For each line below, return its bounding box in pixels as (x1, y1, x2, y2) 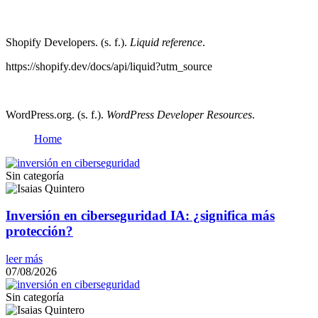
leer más (6, 253, 43, 265)
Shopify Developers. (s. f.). (6, 35, 130, 48)
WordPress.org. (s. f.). (6, 108, 106, 121)
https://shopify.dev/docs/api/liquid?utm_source (6, 60, 212, 72)
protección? (6, 224, 73, 239)
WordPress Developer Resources (106, 108, 252, 121)
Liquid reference (130, 35, 202, 48)
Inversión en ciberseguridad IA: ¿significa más (6, 208, 275, 224)
